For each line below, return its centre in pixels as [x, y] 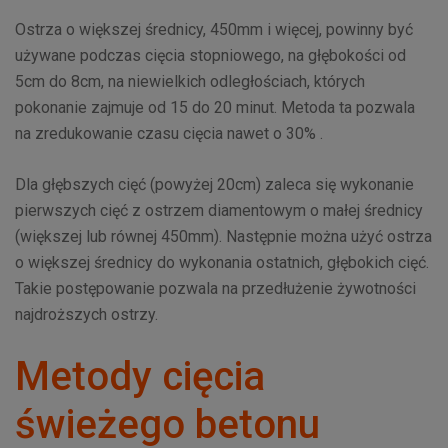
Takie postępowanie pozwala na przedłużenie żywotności [215, 289]
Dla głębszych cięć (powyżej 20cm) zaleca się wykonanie [214, 185]
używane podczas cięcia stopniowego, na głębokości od [210, 56]
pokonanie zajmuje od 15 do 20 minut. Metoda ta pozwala [215, 108]
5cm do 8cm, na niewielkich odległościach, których [190, 82]
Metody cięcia [140, 377]
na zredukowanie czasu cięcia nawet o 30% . [169, 134]
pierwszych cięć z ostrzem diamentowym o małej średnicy [219, 211]
